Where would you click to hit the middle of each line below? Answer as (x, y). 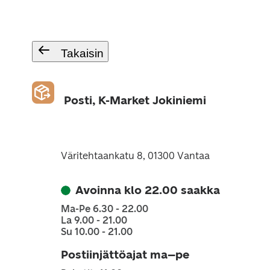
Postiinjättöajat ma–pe (125, 255)
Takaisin (82, 53)
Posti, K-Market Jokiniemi (135, 100)
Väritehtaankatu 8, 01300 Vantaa (135, 156)
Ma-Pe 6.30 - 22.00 (104, 209)
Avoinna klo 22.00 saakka (147, 190)
